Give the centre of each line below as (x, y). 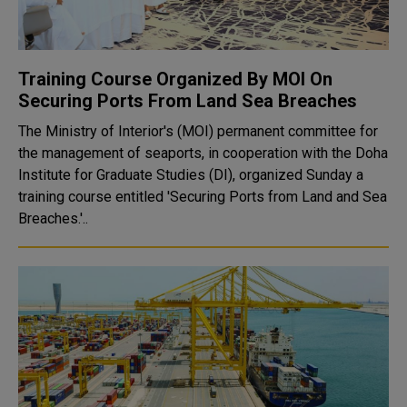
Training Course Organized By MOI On (175, 79)
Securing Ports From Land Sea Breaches (188, 101)
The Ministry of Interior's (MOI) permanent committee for (198, 131)
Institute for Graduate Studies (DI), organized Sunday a (191, 175)
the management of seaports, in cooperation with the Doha (203, 153)
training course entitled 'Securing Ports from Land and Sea (203, 197)
